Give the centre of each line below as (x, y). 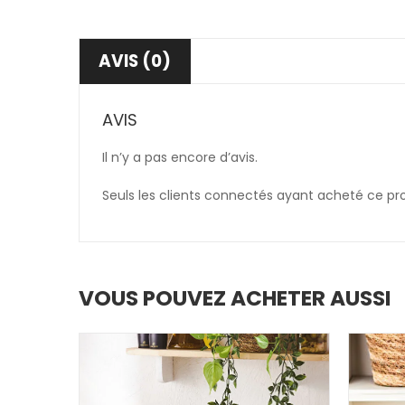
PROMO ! (316, 345)
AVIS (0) (135, 61)
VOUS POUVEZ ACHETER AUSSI (235, 298)
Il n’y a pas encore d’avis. (180, 157)
